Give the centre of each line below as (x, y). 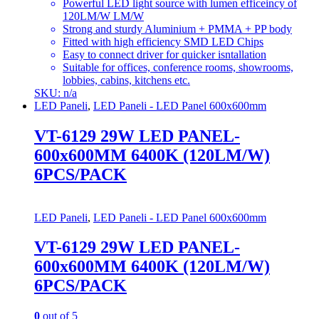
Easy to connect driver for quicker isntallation (164, 54)
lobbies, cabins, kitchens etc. (126, 80)
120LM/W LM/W (103, 16)
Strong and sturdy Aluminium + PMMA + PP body (177, 28)
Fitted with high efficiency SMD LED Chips (163, 41)
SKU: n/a (56, 93)
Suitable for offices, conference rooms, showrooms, (178, 67)
